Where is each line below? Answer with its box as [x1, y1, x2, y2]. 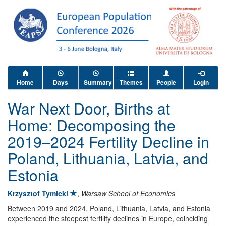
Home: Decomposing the [8, 114, 176, 136]
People [156, 78, 176, 87]
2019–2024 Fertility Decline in [8, 131, 209, 152]
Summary [84, 78, 112, 87]
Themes [120, 78, 143, 87]
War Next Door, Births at [8, 97, 170, 119]
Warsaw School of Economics [81, 188, 175, 198]
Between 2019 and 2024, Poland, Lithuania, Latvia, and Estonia [8, 203, 210, 213]
